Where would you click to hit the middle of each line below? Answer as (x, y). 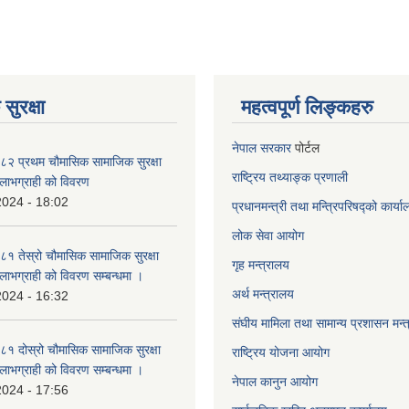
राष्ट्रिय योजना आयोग (281, 352)
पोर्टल (305, 148)
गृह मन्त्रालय (261, 265)
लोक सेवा (254, 236)
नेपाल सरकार (262, 148)
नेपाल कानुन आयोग (275, 382)
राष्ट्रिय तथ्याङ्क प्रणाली (290, 177)
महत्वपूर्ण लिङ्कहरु (307, 107)
